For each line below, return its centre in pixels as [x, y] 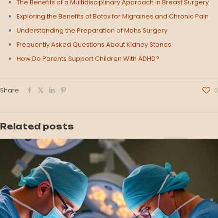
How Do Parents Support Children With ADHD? [88, 59]
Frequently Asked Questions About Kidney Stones [94, 45]
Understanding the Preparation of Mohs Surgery [92, 30]
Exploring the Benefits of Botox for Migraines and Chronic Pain [113, 16]
